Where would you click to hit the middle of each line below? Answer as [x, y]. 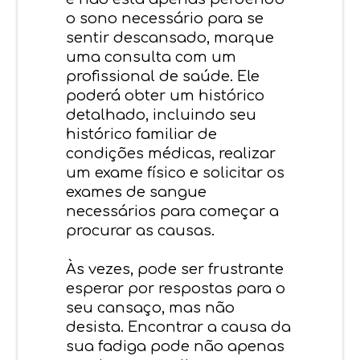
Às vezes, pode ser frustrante [175, 269]
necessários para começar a [173, 211]
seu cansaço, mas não [151, 307]
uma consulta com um [151, 57]
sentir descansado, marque [170, 37]
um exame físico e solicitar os [176, 172]
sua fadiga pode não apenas [176, 346]
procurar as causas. [141, 230]
